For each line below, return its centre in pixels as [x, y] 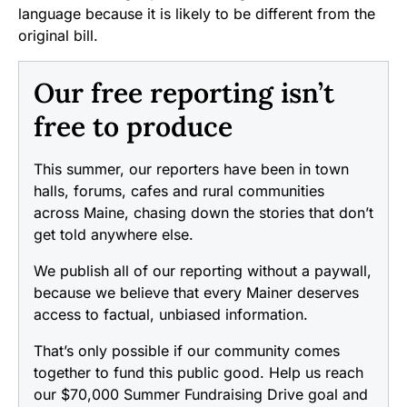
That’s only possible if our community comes [187, 351]
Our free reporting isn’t [184, 93]
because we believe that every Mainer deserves [196, 293]
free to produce [133, 127]
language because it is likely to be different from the [197, 14]
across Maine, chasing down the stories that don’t [203, 213]
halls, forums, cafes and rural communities [179, 191]
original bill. [58, 36]
